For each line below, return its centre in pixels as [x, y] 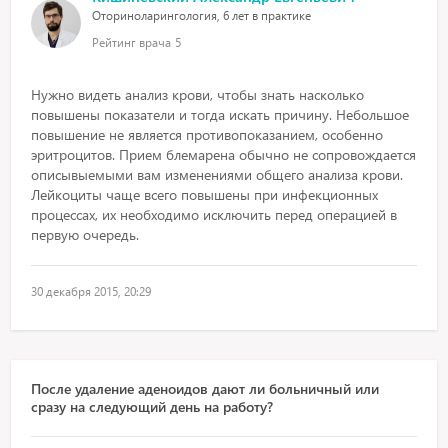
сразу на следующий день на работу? [152, 406]
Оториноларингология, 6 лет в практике [202, 15]
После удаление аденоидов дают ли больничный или [205, 388]
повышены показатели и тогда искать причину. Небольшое [220, 114]
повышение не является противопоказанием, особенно [207, 134]
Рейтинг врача [132, 42]
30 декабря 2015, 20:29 [91, 291]
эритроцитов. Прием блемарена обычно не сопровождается [224, 154]
